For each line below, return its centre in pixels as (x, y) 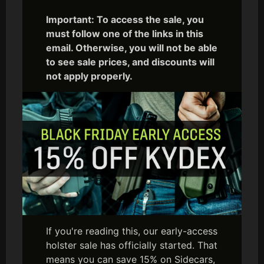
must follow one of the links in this (125, 34)
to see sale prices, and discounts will (130, 62)
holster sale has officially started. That (132, 245)
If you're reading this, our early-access (132, 231)
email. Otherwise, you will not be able (132, 48)
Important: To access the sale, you (125, 19)
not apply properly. (89, 76)
